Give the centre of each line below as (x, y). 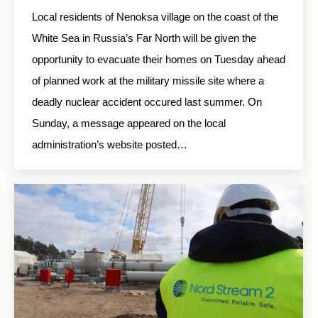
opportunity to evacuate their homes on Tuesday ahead (159, 60)
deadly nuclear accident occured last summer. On (147, 102)
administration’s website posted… (110, 145)
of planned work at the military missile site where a (148, 81)
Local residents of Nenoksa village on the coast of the (155, 17)
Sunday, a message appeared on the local (129, 124)
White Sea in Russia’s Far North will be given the (144, 38)
